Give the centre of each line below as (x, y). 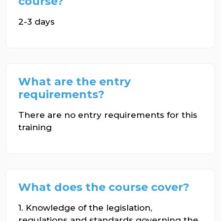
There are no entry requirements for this (108, 115)
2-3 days (37, 22)
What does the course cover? (104, 187)
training (35, 127)
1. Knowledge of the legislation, (85, 208)
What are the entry (74, 82)
